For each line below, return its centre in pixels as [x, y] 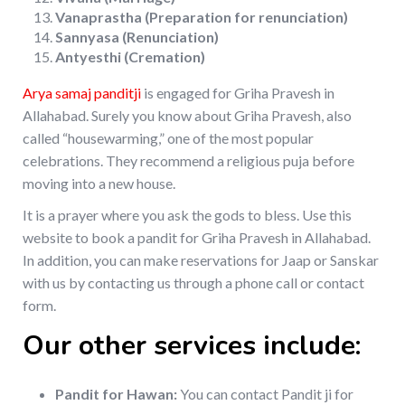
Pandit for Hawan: [116, 394]
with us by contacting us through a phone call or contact [193, 283]
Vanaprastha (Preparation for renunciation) [202, 17]
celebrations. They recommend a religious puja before [188, 161]
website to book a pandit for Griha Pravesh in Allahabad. [197, 238]
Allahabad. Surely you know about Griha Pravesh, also [187, 116]
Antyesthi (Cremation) [130, 57]
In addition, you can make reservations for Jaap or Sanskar [201, 260]
